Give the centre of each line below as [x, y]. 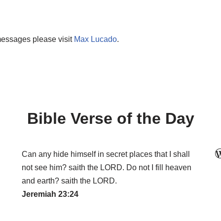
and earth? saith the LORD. [69, 181]
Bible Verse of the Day [110, 118]
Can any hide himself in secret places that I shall [106, 154]
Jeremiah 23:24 [50, 194]
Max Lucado [95, 39]
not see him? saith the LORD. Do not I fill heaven [107, 167]
